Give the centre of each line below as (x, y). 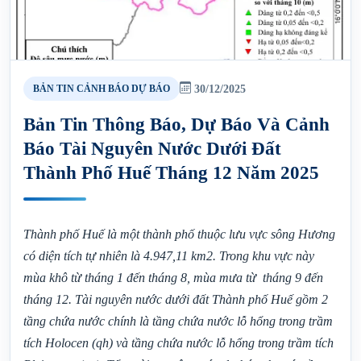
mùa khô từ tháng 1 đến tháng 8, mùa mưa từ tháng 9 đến (173, 278)
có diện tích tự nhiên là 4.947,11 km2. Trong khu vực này (169, 256)
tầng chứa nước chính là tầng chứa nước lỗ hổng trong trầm (178, 321)
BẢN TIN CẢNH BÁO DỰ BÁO (102, 89)
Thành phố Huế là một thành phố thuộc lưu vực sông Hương (179, 234)
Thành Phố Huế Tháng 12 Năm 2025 (171, 172)
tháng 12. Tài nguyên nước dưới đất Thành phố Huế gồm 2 (176, 299)
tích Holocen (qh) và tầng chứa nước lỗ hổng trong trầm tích (178, 343)
